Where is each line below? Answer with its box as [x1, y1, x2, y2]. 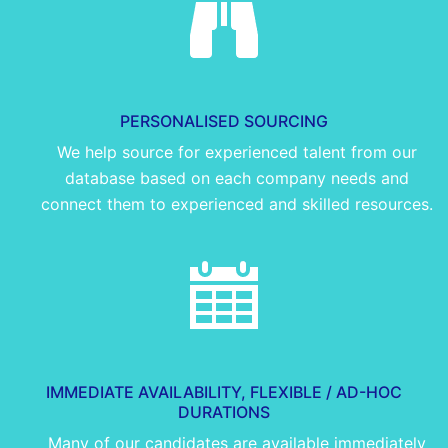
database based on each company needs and [64, 167, 409, 188]
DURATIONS [178, 401, 270, 422]
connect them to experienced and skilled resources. [40, 193, 433, 214]
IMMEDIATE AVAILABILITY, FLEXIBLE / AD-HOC [46, 381, 402, 402]
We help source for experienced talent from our [56, 141, 417, 162]
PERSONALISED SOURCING [120, 110, 328, 131]
